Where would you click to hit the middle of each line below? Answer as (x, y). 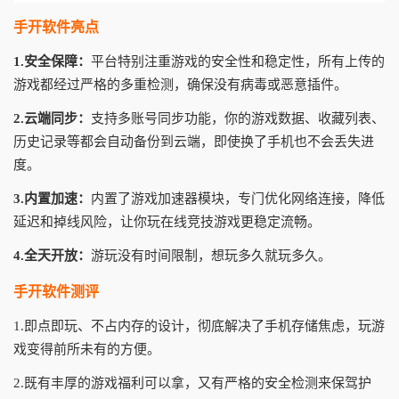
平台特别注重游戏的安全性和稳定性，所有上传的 (238, 62)
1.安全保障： (52, 62)
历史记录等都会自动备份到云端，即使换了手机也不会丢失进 (194, 142)
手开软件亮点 (56, 28)
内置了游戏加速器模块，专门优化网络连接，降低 (238, 199)
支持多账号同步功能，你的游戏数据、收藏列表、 (238, 119)
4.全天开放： (52, 256)
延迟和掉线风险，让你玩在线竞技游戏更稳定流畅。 (167, 222)
